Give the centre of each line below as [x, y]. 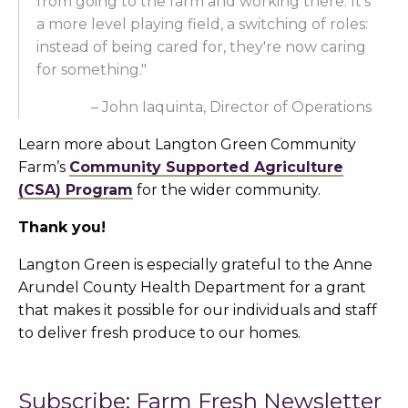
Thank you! [62, 227]
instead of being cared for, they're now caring [201, 47]
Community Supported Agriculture [206, 167]
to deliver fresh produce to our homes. [159, 333]
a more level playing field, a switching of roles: [202, 24]
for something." [92, 70]
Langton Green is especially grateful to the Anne [195, 265]
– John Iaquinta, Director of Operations [231, 107]
